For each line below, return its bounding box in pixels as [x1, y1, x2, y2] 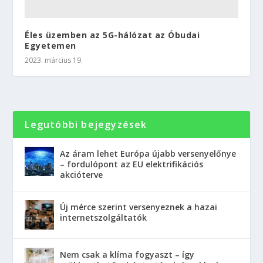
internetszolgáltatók [60, 212, 147, 224]
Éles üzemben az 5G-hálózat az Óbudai [25, 29, 200, 41]
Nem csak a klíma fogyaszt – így [60, 249, 195, 261]
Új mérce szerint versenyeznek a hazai [60, 201, 218, 213]
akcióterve [60, 169, 103, 181]
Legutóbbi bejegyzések [25, 118, 147, 131]
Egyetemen [25, 40, 76, 52]
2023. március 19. [25, 55, 83, 66]
